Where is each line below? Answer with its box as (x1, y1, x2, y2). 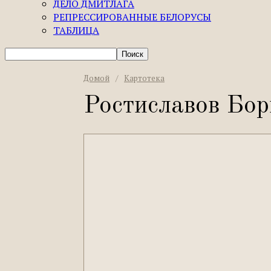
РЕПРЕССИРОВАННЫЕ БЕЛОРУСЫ (53, 10, 211, 24)
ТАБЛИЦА (53, 24, 99, 37)
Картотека (124, 73, 165, 83)
